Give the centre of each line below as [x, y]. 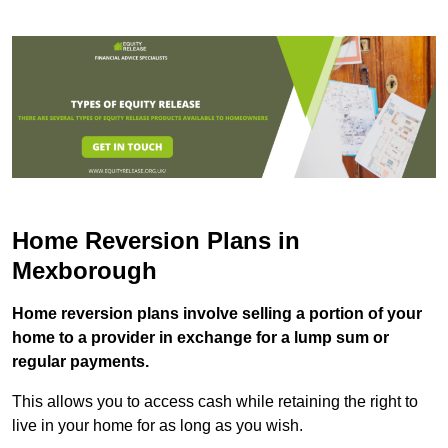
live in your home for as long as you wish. [157, 425]
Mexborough [84, 270]
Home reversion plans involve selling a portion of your [217, 313]
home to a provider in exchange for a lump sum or [200, 337]
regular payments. [80, 361]
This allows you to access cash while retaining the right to [215, 401]
